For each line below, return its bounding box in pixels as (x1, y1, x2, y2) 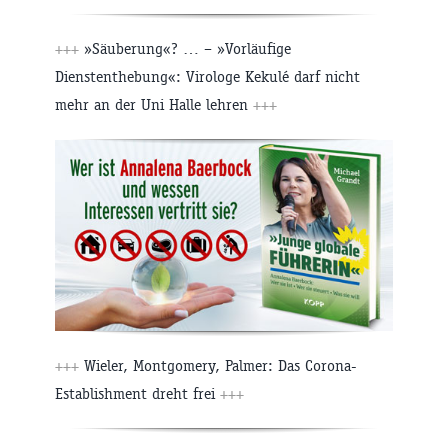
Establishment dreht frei (55, 384, 220, 404)
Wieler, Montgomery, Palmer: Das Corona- (79, 356, 357, 376)
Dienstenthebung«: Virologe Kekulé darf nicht (55, 67, 360, 87)
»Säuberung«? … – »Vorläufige (79, 39, 291, 59)
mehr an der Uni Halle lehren (55, 95, 253, 115)
